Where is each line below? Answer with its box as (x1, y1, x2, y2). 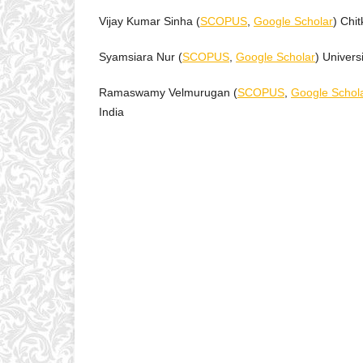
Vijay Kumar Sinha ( (99, 15, 200, 28)
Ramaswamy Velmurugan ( (99, 86, 237, 100)
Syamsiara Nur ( (99, 50, 182, 64)
